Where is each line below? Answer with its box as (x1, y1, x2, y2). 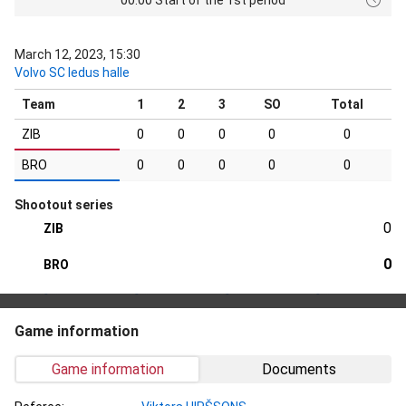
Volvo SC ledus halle (14, 64, 130, 80)
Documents (261, 360, 336, 378)
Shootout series (14, 197, 113, 212)
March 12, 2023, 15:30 (14, 46, 140, 62)
